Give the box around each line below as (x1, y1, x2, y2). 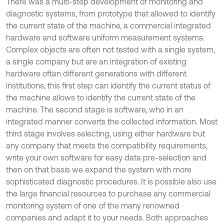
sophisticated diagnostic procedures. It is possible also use (6, 177, 216, 186)
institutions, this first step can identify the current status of (6, 81, 210, 90)
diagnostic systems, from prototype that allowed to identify (6, 9, 215, 18)
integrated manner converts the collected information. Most (6, 117, 217, 126)
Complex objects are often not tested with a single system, (6, 45, 215, 54)
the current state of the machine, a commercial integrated (6, 21, 211, 30)
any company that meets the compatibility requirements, (6, 141, 207, 150)
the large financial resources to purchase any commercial (6, 189, 210, 198)
